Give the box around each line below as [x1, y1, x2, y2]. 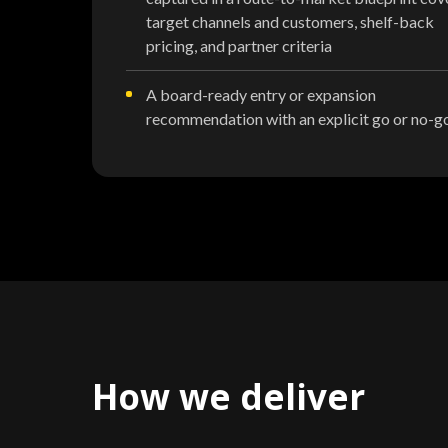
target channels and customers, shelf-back [146, 11, 434, 31]
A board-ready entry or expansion [146, 84, 376, 104]
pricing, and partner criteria [146, 35, 332, 55]
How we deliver [92, 372, 365, 420]
